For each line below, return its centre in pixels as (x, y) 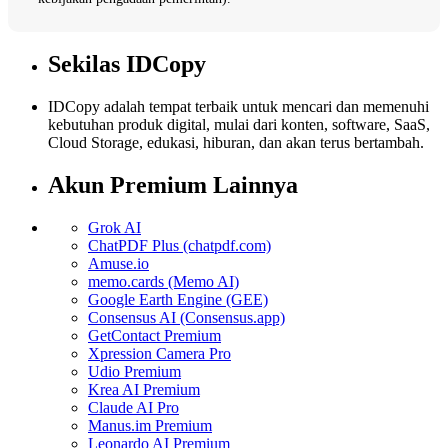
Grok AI (114, 228)
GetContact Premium (154, 336)
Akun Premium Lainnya (173, 185)
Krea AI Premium (144, 390)
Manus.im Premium (150, 426)
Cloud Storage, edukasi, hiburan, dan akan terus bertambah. (236, 143)
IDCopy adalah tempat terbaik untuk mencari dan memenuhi (238, 107)
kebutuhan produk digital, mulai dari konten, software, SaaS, (239, 125)
